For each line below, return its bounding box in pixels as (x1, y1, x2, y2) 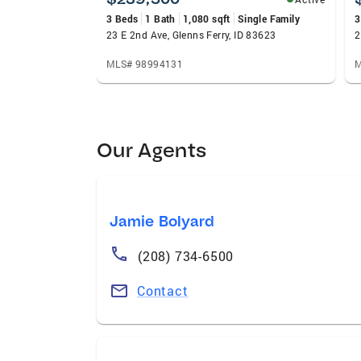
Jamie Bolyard (110, 211, 215, 230)
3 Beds (106, 11, 139, 25)
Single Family (237, 11, 301, 25)
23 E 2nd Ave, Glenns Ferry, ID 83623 (106, 27, 276, 41)
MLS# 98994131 (106, 56, 184, 70)
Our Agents (97, 136, 207, 162)
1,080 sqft (182, 11, 230, 25)
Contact (137, 281, 189, 299)
